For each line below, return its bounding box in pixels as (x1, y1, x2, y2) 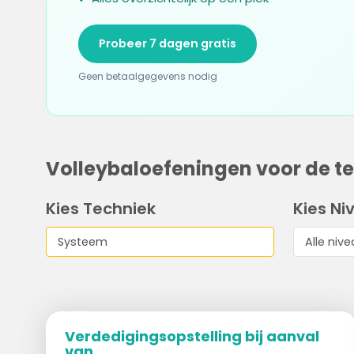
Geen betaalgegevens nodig (77, 70, 217, 83)
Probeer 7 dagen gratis (98, 36, 236, 51)
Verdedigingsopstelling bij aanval (64, 326, 319, 346)
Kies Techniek (45, 198, 156, 220)
